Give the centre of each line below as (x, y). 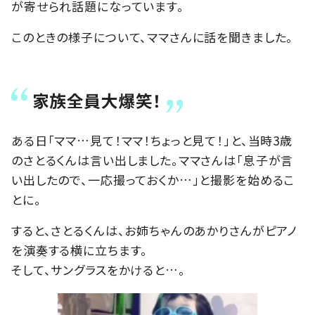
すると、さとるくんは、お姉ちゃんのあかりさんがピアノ (154, 230)
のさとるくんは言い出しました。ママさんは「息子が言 (153, 160)
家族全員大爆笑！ (97, 100)
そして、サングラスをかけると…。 (98, 269)
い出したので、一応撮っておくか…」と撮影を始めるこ (153, 179)
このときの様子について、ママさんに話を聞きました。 (153, 37)
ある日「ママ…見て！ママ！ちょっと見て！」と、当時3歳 (152, 140)
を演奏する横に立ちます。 (80, 250)
